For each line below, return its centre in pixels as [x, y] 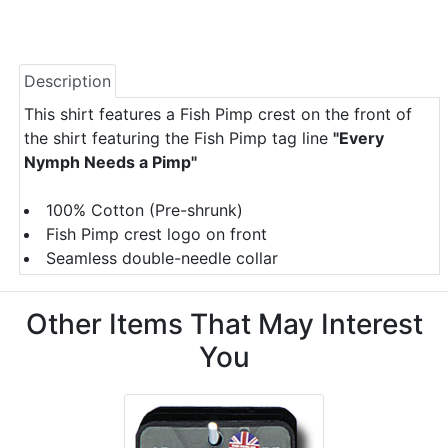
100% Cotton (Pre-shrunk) [144, 210]
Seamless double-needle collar [162, 258]
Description [67, 81]
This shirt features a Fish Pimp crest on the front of [218, 114]
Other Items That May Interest [224, 324]
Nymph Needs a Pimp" [110, 162]
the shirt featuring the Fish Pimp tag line [178, 138]
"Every [358, 138]
